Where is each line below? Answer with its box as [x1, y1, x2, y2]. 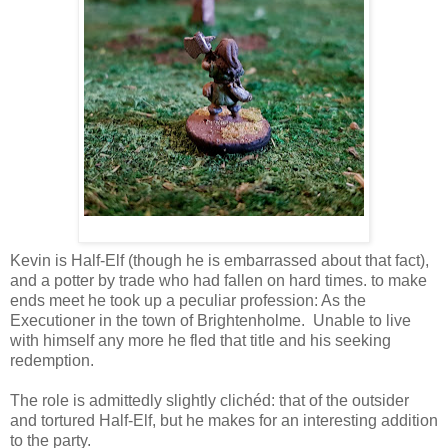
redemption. [10, 351, 94, 369]
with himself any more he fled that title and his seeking [10, 331, 391, 349]
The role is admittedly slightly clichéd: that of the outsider [10, 391, 409, 409]
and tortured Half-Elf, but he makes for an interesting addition [10, 411, 438, 429]
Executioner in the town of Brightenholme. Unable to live [10, 311, 411, 329]
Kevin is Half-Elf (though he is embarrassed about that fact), [10, 251, 429, 269]
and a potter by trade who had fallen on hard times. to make [10, 271, 427, 289]
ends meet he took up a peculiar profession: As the [10, 291, 366, 309]
